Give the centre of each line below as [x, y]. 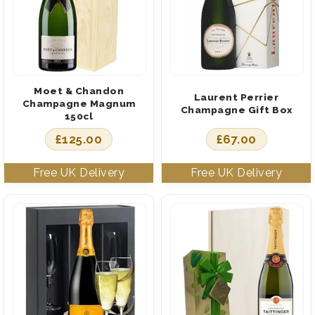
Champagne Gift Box [236, 109]
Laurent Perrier [236, 97]
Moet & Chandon [79, 90]
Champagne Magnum [79, 103]
